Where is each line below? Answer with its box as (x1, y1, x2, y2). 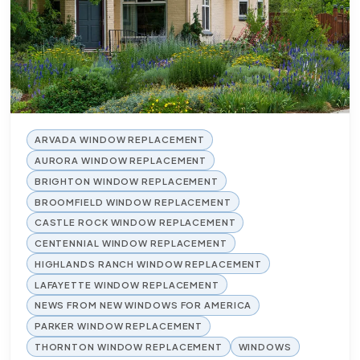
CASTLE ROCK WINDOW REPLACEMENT (34, 216, 236, 228)
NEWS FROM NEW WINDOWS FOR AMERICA (34, 299, 252, 311)
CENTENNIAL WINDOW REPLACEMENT (34, 237, 227, 249)
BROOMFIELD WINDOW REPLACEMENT (34, 195, 231, 207)
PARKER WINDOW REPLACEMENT (34, 320, 203, 332)
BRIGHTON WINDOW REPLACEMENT (34, 174, 219, 186)
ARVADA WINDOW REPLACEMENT (34, 133, 206, 145)
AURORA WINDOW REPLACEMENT (34, 153, 207, 166)
